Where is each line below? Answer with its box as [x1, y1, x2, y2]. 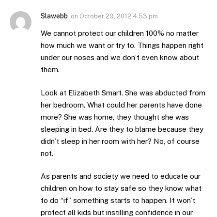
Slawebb [41, 12, 68, 20]
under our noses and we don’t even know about [41, 53, 199, 62]
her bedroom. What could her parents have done [41, 100, 202, 109]
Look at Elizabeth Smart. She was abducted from [41, 88, 205, 97]
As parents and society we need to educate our [41, 172, 201, 181]
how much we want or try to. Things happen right [41, 41, 203, 50]
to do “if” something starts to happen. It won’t [41, 196, 195, 205]
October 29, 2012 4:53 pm [79, 13, 158, 20]
